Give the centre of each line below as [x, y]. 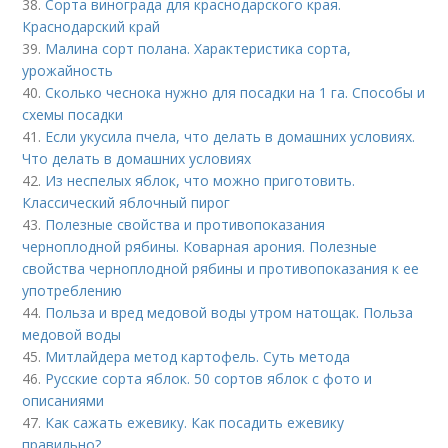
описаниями [63, 400]
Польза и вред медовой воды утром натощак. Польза [229, 312]
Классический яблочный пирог [126, 202]
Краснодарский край [91, 26]
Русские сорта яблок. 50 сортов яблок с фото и [209, 378]
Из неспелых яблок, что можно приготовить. [200, 180]
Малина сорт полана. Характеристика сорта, [198, 48]
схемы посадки [73, 114]
